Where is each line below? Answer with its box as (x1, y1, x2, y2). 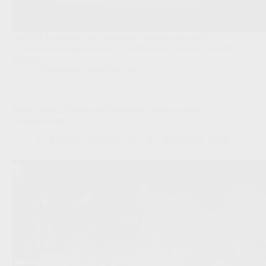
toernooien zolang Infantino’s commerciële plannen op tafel (12, 43, 233, 53)
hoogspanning (12, 115, 65, 126)
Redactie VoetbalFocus (49, 135, 135, 145)
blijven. (12, 53, 40, 64)
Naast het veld (85, 64, 138, 75)
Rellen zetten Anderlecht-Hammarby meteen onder (12, 104, 202, 115)
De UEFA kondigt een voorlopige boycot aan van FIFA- (12, 32, 224, 43)
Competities (36, 64, 80, 75)
